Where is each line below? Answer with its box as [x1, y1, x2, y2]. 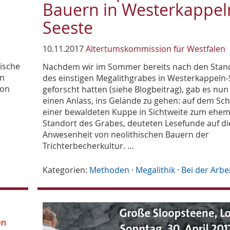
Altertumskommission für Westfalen [86, 43, 226, 55]
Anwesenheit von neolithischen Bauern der [43, 129, 209, 141]
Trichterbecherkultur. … [43, 140, 135, 152]
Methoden [89, 164, 130, 176]
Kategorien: [43, 164, 88, 176]
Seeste [43, 16, 93, 39]
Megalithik [136, 164, 176, 176]
